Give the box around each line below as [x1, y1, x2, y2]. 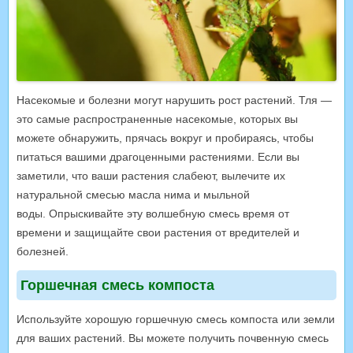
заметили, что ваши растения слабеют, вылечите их [17, 169, 285, 182]
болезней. [17, 244, 69, 258]
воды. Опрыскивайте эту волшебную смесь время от [17, 206, 289, 220]
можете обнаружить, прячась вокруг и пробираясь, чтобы [17, 131, 314, 144]
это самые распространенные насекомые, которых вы [17, 112, 298, 125]
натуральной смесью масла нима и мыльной [17, 188, 250, 201]
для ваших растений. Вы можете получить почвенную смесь [17, 331, 329, 344]
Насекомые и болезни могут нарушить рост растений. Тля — [17, 93, 332, 106]
